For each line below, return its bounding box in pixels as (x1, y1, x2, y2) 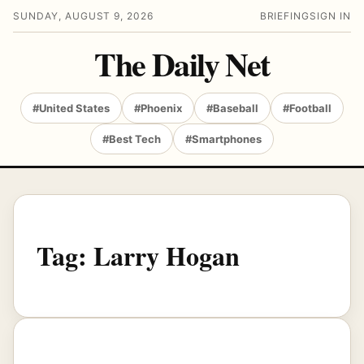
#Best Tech (102, 132, 161, 145)
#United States (32, 102, 110, 115)
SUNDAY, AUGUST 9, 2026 (13, 10, 154, 22)
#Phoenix (134, 102, 182, 115)
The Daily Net (94, 40, 270, 88)
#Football (283, 102, 331, 115)
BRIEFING (259, 10, 310, 22)
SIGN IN (310, 10, 351, 22)
